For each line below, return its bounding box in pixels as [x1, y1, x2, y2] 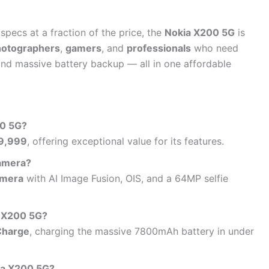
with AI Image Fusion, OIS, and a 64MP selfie [23, 172, 228, 185]
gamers [65, 41, 101, 54]
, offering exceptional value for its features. [27, 135, 224, 148]
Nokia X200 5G [165, 26, 235, 38]
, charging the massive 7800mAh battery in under [29, 225, 254, 238]
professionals [127, 41, 191, 54]
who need [191, 41, 238, 54]
